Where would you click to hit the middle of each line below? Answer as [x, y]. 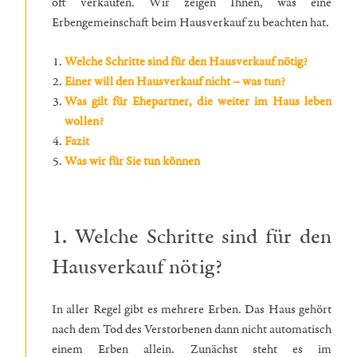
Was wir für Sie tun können [133, 161]
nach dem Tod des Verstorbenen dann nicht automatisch [192, 329]
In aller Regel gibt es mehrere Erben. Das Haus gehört [192, 309]
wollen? [84, 121]
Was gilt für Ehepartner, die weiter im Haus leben [198, 101]
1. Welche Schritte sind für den [192, 238]
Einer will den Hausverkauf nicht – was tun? [175, 81]
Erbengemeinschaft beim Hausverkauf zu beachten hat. [190, 22]
